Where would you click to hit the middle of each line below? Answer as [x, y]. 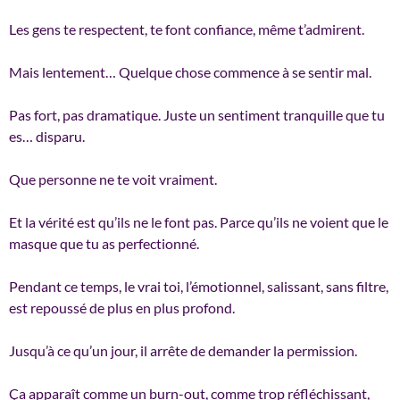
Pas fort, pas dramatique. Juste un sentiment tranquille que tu [197, 114]
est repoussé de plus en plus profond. [122, 307]
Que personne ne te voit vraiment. [113, 179]
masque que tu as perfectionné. [104, 243]
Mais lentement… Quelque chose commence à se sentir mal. [190, 71]
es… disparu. [47, 136]
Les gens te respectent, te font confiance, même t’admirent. [187, 29]
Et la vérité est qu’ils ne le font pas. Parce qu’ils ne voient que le [199, 221]
